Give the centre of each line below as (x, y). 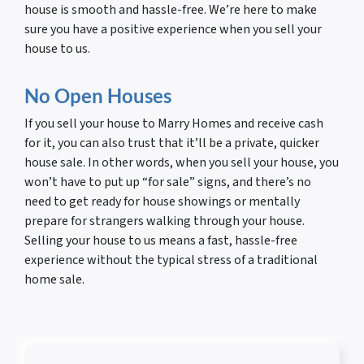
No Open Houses (98, 96)
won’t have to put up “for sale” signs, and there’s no (168, 182)
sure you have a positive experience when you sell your (173, 30)
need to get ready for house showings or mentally (162, 202)
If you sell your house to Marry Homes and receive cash (174, 124)
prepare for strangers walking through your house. (165, 221)
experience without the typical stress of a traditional (171, 260)
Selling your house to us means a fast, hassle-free (161, 241)
